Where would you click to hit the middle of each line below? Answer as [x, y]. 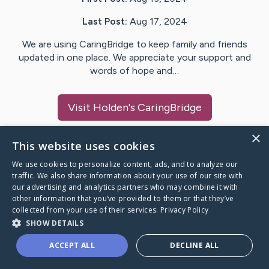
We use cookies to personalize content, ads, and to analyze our [125, 164]
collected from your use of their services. [86, 210]
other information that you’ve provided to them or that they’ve [123, 198]
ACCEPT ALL [72, 245]
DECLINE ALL [195, 245]
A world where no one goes [85, 237]
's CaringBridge [165, 108]
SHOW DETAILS [55, 223]
